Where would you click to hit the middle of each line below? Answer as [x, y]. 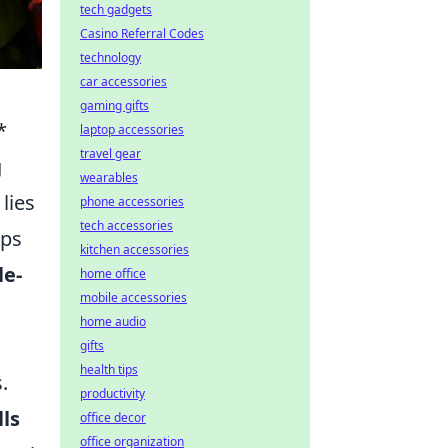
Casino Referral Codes [142, 33]
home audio [113, 321]
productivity [112, 393]
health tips [109, 369]
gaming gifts [114, 105]
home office [113, 273]
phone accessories [132, 201]
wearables [109, 177]
